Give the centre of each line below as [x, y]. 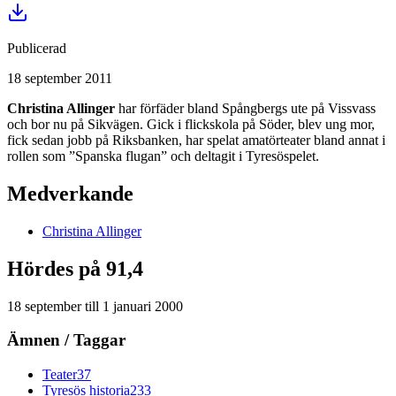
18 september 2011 [60, 78]
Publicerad [37, 48]
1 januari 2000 [143, 306]
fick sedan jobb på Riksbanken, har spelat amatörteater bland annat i [196, 140]
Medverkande [70, 193]
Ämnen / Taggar [66, 340]
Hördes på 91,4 [75, 268]
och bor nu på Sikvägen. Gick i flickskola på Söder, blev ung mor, [191, 124]
